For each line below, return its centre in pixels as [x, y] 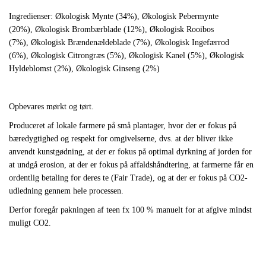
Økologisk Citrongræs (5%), [80, 56]
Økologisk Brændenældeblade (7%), [93, 43]
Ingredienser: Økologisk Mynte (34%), [75, 17]
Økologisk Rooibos [182, 30]
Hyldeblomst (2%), [42, 69]
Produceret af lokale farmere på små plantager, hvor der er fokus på [123, 126]
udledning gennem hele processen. [66, 191]
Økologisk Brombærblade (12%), [92, 30]
